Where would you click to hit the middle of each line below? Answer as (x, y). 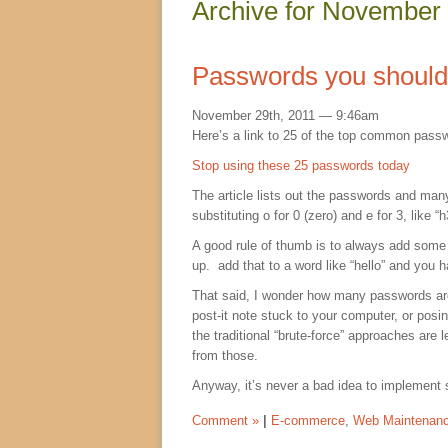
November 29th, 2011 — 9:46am (285, 116)
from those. (225, 356)
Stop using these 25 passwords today (301, 166)
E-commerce (308, 421)
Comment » (225, 421)
